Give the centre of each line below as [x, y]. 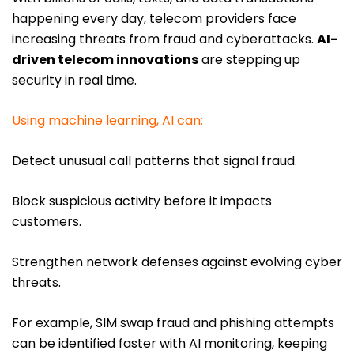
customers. [47, 222]
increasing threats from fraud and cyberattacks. [164, 40]
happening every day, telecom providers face [154, 19]
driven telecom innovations [105, 60]
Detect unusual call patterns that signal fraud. [154, 161]
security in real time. [74, 81]
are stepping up [249, 60]
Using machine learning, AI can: [107, 121]
